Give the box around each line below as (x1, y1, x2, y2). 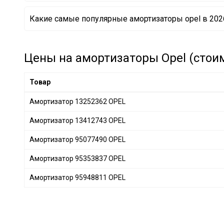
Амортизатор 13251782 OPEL (49, 20, 145, 28)
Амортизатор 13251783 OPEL (49, 8, 145, 17)
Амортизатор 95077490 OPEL (29, 135, 125, 143)
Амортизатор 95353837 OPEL (29, 154, 125, 162)
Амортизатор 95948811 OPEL (29, 173, 125, 181)
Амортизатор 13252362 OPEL (29, 97, 125, 105)
